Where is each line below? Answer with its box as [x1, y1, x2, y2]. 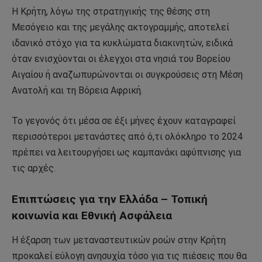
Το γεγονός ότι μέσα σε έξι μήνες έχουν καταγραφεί [12, 115, 236, 126]
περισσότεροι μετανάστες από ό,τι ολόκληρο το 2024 [12, 130, 243, 142]
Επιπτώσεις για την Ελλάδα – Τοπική [12, 192, 208, 206]
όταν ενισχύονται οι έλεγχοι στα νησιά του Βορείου [12, 53, 230, 65]
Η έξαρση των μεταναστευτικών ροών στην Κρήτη [12, 235, 226, 246]
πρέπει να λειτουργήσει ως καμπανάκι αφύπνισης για [12, 146, 241, 158]
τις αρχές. [12, 162, 56, 174]
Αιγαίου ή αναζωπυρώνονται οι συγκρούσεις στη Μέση [12, 69, 243, 81]
